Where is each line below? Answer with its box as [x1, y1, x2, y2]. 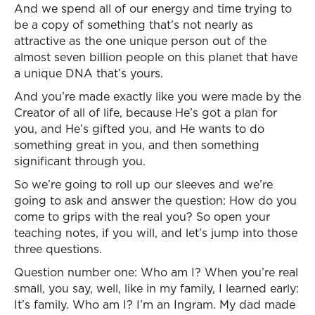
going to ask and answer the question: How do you [14, 193, 297, 208]
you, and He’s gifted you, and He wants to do [14, 121, 264, 136]
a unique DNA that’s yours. [14, 65, 163, 81]
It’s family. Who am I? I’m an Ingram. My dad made [14, 297, 295, 312]
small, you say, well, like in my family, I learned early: [14, 281, 299, 296]
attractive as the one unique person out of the [14, 33, 266, 49]
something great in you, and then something [14, 137, 259, 153]
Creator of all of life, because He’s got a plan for [14, 105, 277, 120]
